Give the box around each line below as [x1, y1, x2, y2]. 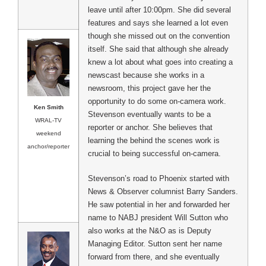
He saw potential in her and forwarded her [88, 199, 230, 209]
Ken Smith [33, 103, 64, 110]
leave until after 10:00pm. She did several [88, 5, 231, 14]
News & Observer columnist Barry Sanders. [88, 186, 238, 196]
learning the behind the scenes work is [88, 135, 220, 145]
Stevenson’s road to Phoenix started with [88, 173, 229, 183]
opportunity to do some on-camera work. [88, 96, 226, 106]
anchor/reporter [27, 142, 69, 150]
